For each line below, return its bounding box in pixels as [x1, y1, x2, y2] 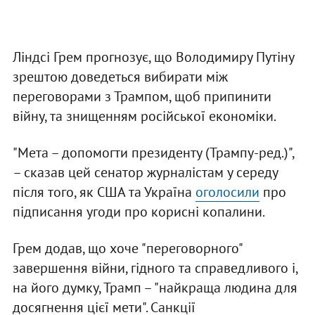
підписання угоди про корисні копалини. [12, 202, 267, 221]
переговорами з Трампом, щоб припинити [12, 87, 271, 106]
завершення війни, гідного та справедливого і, [12, 259, 297, 278]
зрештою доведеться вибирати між [12, 67, 228, 86]
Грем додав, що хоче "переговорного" [12, 239, 242, 258]
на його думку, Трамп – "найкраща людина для [12, 278, 297, 297]
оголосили [195, 183, 259, 202]
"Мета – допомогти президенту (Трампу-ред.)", [12, 143, 294, 162]
